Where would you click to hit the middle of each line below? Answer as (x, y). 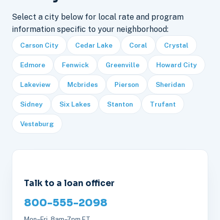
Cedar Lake (94, 45)
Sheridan (170, 85)
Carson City (39, 45)
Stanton (120, 104)
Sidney (31, 104)
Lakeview (35, 85)
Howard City (177, 65)
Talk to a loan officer (69, 184)
